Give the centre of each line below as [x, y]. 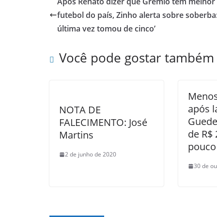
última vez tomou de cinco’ [106, 29]
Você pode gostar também [137, 58]
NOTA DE [80, 110]
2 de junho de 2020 [91, 154]
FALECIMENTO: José [103, 122]
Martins [76, 135]
